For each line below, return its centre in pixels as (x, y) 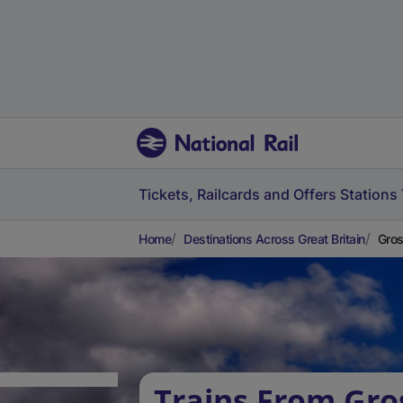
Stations (369, 194)
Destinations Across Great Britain (274, 239)
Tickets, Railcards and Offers (237, 194)
